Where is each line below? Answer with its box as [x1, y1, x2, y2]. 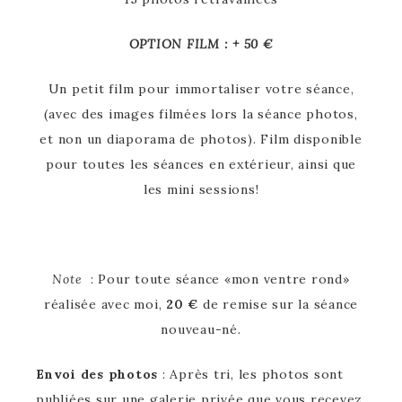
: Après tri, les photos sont [158, 365, 344, 382]
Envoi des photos [36, 365, 158, 382]
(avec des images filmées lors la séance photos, [44, 105, 358, 122]
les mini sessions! [143, 180, 259, 197]
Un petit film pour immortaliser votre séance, [48, 80, 354, 97]
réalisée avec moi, [43, 295, 167, 312]
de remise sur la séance [198, 295, 359, 312]
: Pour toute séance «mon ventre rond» [82, 270, 350, 287]
